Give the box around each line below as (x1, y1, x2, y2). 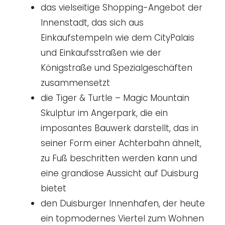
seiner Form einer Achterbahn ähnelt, (41, 137, 201, 150)
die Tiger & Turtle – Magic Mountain (41, 92, 189, 104)
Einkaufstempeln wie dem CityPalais (41, 32, 194, 44)
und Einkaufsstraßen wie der (41, 47, 161, 59)
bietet (41, 182, 66, 195)
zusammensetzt (41, 77, 110, 89)
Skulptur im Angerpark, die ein (41, 107, 168, 120)
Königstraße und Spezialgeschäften (41, 62, 192, 74)
